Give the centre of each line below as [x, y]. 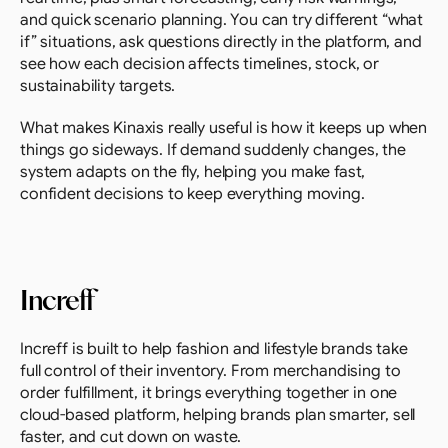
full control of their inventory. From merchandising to [210, 371]
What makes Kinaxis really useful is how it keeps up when [224, 128]
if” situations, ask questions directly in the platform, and [221, 42]
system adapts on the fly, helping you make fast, [193, 172]
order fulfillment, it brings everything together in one [209, 393]
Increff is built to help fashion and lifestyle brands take [214, 349]
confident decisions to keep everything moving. [192, 194]
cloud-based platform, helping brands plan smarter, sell [218, 415]
